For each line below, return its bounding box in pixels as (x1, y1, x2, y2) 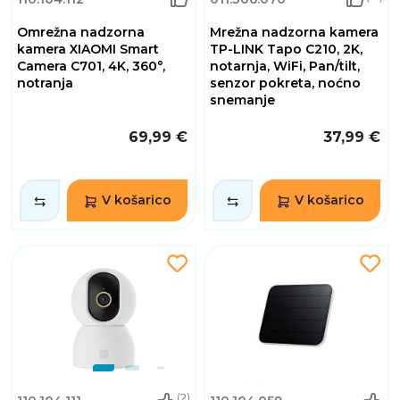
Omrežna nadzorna (17, 24, 145, 41)
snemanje (210, 92, 275, 109)
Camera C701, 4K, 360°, (17, 58, 165, 75)
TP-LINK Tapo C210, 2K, (210, 41, 362, 58)
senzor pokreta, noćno (210, 75, 361, 92)
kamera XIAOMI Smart (17, 41, 159, 58)
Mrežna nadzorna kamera (210, 24, 379, 41)
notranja (17, 75, 73, 92)
